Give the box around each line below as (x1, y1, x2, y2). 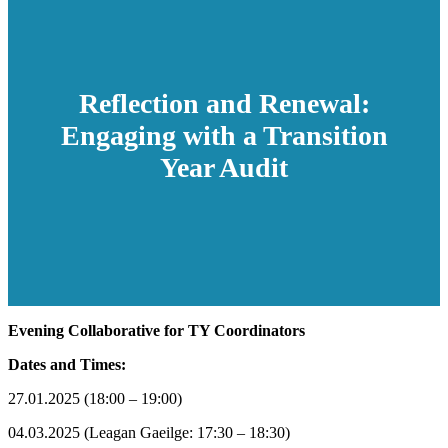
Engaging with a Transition (60, 120, 388, 151)
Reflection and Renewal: (78, 88, 370, 119)
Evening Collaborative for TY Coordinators (8, 322, 305, 339)
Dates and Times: (8, 356, 126, 373)
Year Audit (160, 152, 288, 183)
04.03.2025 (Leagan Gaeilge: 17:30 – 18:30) (8, 424, 290, 441)
